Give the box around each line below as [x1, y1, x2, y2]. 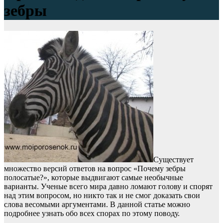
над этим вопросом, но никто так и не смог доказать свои [4, 191, 200, 200]
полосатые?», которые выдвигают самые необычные [4, 173, 183, 182]
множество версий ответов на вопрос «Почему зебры [4, 164, 186, 173]
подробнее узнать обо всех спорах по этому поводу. [4, 209, 180, 218]
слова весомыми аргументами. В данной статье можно [4, 200, 190, 209]
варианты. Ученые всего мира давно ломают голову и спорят [4, 182, 213, 191]
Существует [153, 155, 194, 164]
